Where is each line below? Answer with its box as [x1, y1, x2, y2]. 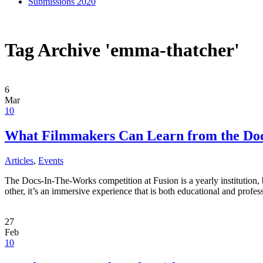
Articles [5, 155, 33, 166]
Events [38, 155, 63, 166]
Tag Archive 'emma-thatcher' [5, 39, 240, 61]
